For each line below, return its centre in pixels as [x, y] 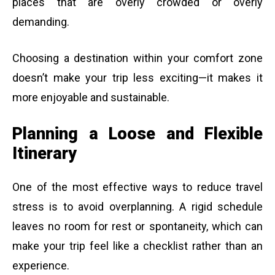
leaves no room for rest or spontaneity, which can [137, 226]
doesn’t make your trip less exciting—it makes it [137, 78]
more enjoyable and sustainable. [91, 98]
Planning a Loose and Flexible [137, 134]
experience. [41, 265]
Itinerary [45, 154]
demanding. [41, 22]
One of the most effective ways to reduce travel [137, 187]
